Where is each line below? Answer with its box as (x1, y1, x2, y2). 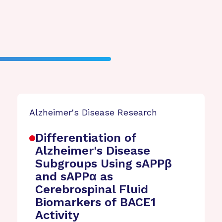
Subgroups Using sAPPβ (35, 157, 172, 170)
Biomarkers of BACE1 (35, 195, 156, 209)
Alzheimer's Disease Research (29, 107, 158, 117)
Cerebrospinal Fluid (35, 182, 149, 196)
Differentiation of (35, 131, 137, 145)
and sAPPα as (35, 169, 113, 183)
